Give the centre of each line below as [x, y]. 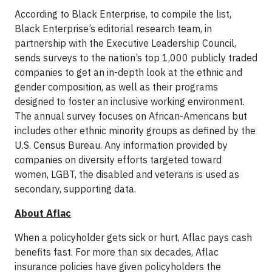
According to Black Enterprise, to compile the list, [123, 14]
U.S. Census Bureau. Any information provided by [121, 145]
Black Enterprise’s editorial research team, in [113, 29]
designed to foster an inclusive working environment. [130, 101]
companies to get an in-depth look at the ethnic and [128, 72]
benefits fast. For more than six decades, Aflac [117, 252]
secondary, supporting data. [75, 189]
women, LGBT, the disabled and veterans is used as [127, 174]
